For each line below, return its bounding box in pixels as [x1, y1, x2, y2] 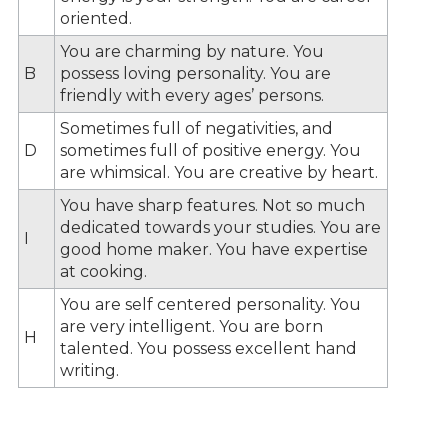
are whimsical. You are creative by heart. [60, 162, 378, 182]
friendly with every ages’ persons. [60, 85, 324, 105]
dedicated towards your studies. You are [60, 217, 381, 237]
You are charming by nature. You [60, 41, 324, 61]
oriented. [60, 8, 132, 28]
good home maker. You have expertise [60, 239, 368, 259]
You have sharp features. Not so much [60, 195, 365, 215]
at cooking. [60, 261, 147, 281]
